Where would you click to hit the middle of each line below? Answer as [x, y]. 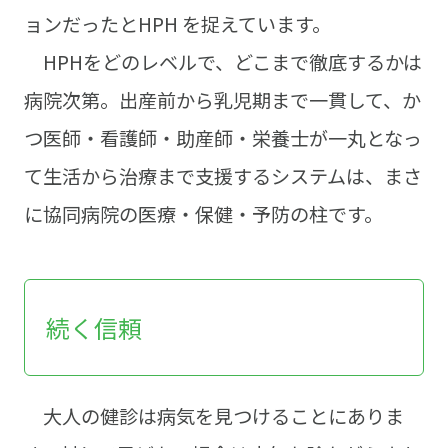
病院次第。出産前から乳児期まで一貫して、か [222, 100]
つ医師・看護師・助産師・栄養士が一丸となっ [222, 138]
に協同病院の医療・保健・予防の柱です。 [203, 214]
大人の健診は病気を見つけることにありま [213, 416]
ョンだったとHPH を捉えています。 [177, 24]
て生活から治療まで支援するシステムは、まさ [222, 176]
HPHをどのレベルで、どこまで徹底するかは [222, 62]
